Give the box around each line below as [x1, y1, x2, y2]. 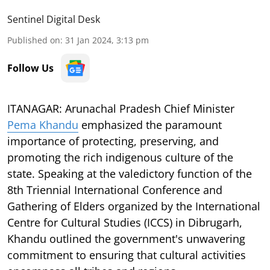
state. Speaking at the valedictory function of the [7, 166, 252, 181]
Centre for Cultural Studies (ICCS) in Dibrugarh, [7, 215, 242, 230]
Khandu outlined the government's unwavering [7, 231, 245, 246]
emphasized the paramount [78, 117, 222, 132]
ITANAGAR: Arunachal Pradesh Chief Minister [7, 101, 234, 116]
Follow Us [7, 61, 54, 75]
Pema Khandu [7, 117, 78, 132]
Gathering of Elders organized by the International [7, 198, 260, 213]
